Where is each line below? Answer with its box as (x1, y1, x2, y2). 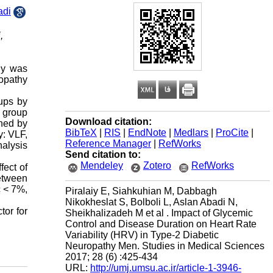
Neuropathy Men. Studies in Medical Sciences (65, 241, 264, 251)
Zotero (143, 160, 171, 171)
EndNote (128, 127, 166, 138)
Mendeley (80, 160, 123, 171)
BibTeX (65, 127, 97, 138)
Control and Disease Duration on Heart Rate (65, 219, 257, 229)
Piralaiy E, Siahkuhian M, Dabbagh (65, 186, 217, 196)
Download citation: (65, 116, 152, 127)
